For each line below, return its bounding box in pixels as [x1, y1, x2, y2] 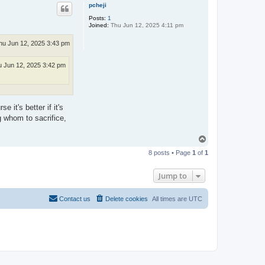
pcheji [89, 2, 106, 9]
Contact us [59, 195, 91, 203]
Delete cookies [105, 195, 148, 203]
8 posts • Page [148, 149, 192, 157]
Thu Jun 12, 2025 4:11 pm [109, 22, 183, 29]
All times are [152, 195, 189, 203]
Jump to [159, 170, 187, 182]
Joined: [89, 22, 109, 29]
